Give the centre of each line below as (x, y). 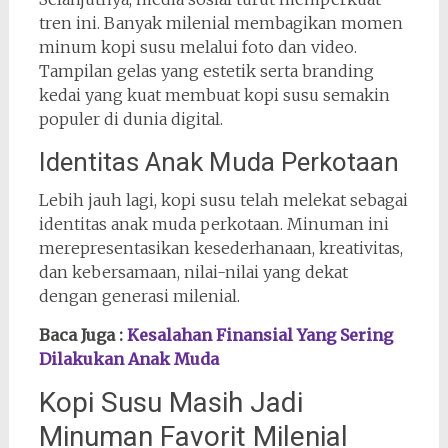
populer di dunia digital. (130, 119)
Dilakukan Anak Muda (128, 359)
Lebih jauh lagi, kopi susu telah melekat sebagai (223, 200)
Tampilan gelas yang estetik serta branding (206, 71)
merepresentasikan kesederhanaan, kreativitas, (220, 248)
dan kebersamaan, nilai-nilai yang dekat (193, 272)
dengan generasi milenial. (139, 296)
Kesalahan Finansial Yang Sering (259, 335)
